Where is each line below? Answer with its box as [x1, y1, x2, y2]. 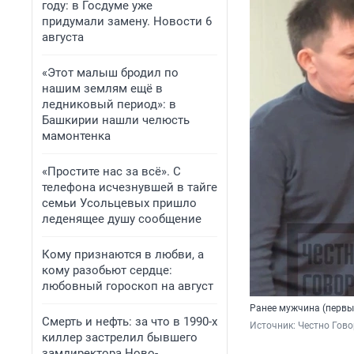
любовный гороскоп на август [42, 279, 213, 293]
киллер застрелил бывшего [42, 330, 198, 345]
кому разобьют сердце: [42, 263, 172, 277]
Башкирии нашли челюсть [42, 113, 190, 127]
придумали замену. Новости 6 [42, 14, 212, 28]
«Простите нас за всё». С [42, 164, 181, 179]
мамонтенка [42, 129, 111, 143]
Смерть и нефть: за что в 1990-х [42, 314, 217, 329]
